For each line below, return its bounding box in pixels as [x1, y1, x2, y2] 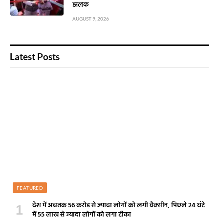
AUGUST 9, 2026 [72, 16, 109, 22]
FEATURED [17, 184, 44, 191]
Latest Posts [10, 51, 60, 63]
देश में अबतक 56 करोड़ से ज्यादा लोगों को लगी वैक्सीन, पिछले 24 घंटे [32, 199, 205, 211]
